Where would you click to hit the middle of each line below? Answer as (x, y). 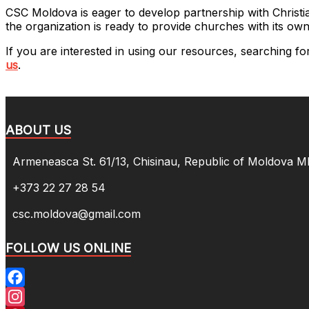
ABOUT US (38, 130)
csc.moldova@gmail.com (77, 214)
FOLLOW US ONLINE (68, 248)
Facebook (32, 297)
